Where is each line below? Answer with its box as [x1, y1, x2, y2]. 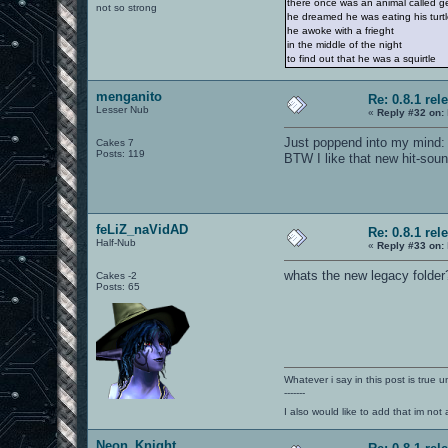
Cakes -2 [96, 269, 138, 281]
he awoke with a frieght [287, 24, 395, 36]
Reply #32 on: [377, 106, 445, 118]
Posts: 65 [96, 280, 141, 292]
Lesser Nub [96, 103, 150, 115]
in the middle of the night [287, 38, 403, 50]
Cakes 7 [96, 136, 135, 148]
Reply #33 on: [377, 239, 445, 251]
